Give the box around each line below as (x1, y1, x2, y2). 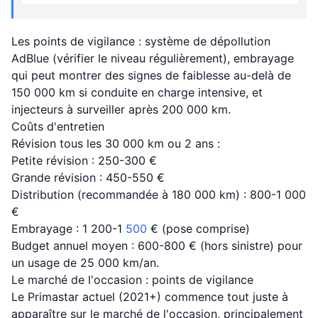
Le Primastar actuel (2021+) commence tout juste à (11, 290, 288, 304)
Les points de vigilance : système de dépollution (11, 34, 270, 48)
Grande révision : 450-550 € (11, 170, 165, 185)
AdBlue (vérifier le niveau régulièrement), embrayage (11, 51, 294, 65)
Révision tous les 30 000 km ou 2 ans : (11, 136, 220, 150)
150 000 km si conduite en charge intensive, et (11, 85, 263, 99)
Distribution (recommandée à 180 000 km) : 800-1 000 (11, 187, 306, 202)
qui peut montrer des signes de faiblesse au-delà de (11, 68, 291, 82)
